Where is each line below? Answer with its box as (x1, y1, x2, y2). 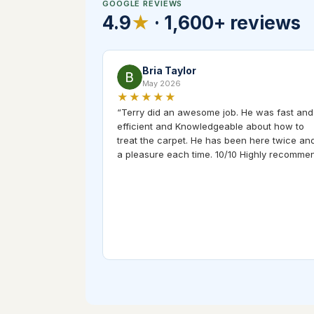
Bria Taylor (142, 64, 196, 76)
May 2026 (142, 78, 181, 88)
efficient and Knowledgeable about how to (117, 120, 304, 132)
